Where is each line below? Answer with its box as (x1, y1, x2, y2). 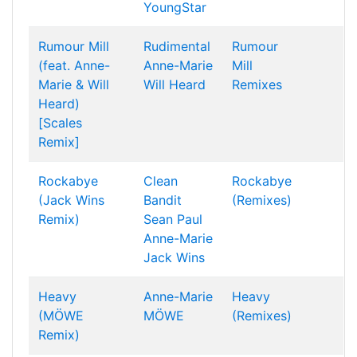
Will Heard (143, 76, 206, 92)
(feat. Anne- (38, 57, 110, 73)
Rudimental (143, 38, 210, 54)
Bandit (143, 192, 182, 208)
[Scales (38, 115, 82, 131)
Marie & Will (38, 76, 109, 92)
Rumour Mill (38, 38, 109, 54)
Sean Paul (143, 211, 202, 227)
